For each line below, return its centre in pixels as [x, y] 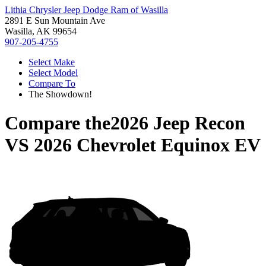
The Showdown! [60, 94]
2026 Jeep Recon [178, 123]
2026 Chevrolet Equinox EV [147, 145]
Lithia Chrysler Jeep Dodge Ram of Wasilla [86, 10]
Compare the [58, 123]
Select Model [53, 73]
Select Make [52, 62]
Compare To [52, 83]
